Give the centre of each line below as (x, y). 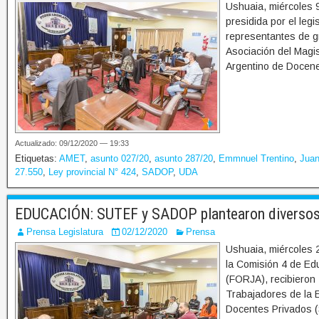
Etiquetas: (37, 159)
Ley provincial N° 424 (92, 172)
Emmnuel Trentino (256, 159)
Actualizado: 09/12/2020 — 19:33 (72, 143)
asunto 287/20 (184, 159)
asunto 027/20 (120, 159)
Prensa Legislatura (65, 232)
